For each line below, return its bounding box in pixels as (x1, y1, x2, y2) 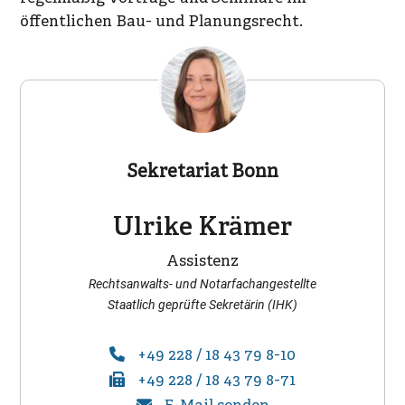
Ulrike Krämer (113, 211, 292, 245)
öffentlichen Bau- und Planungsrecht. (20, 12, 304, 32)
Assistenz (166, 251, 239, 271)
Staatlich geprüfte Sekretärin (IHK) (108, 297, 297, 312)
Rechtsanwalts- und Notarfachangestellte (89, 276, 316, 291)
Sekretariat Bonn (127, 160, 278, 184)
